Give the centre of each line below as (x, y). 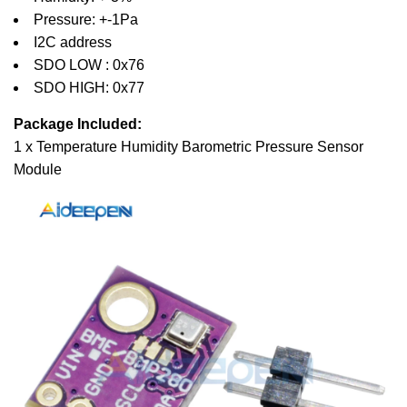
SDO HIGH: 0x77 (89, 88)
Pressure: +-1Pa (86, 20)
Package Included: (78, 124)
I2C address (73, 43)
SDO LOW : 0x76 (89, 65)
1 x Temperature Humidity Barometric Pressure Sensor (189, 147)
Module (38, 170)
